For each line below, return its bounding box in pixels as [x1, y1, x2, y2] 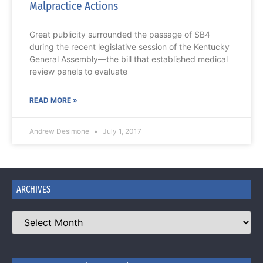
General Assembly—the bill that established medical [29, 54, 228, 65]
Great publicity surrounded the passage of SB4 [29, 29, 210, 40]
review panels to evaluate [29, 66, 127, 77]
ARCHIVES [16, 184, 50, 195]
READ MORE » [29, 96, 77, 105]
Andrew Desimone [29, 127, 91, 136]
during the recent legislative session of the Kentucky [29, 42, 230, 52]
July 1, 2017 [101, 127, 141, 136]
